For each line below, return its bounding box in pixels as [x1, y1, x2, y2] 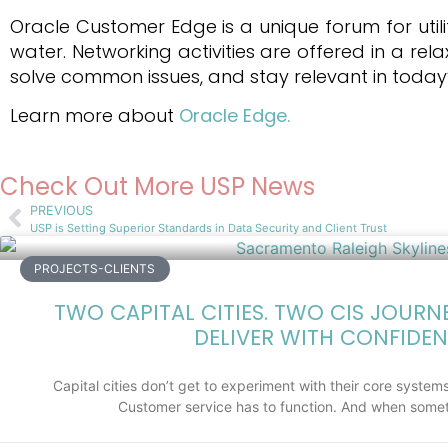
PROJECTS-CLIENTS [34, 261, 156, 276]
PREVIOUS [30, 202, 93, 218]
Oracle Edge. [179, 103, 290, 129]
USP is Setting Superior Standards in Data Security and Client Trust [30, 220, 387, 235]
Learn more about [10, 103, 179, 129]
